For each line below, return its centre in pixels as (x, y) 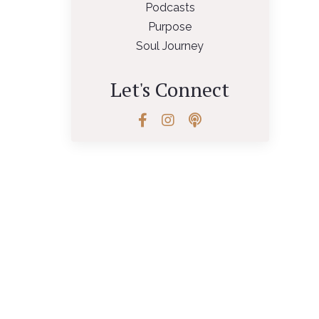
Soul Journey (170, 46)
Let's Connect (170, 89)
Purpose (170, 27)
